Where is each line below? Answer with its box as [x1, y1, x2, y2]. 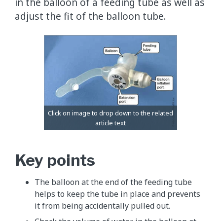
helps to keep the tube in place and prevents [35, 188, 200, 199]
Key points [15, 150, 95, 170]
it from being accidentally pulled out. [35, 200, 170, 211]
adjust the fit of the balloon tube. [15, 9, 166, 23]
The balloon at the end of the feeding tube [35, 176, 192, 187]
